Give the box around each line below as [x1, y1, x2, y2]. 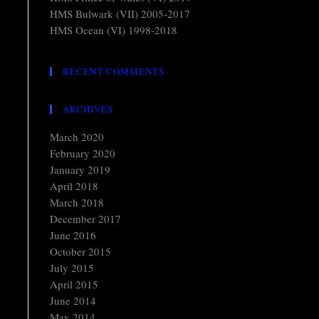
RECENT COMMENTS [63, 65, 164, 78]
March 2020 [50, 130, 104, 144]
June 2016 [50, 228, 96, 242]
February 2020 [50, 146, 115, 160]
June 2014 [50, 293, 96, 308]
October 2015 [50, 244, 111, 258]
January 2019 [50, 162, 110, 177]
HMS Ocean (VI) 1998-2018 [50, 23, 177, 37]
